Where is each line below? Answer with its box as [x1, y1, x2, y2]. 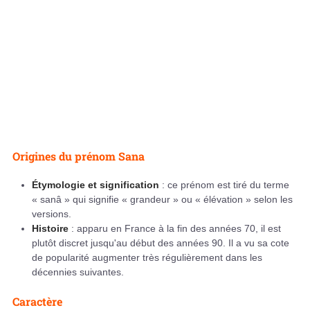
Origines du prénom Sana [12, 149, 145, 164]
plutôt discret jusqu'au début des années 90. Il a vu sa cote [32, 237, 289, 249]
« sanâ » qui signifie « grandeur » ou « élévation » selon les [32, 194, 293, 206]
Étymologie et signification [32, 179, 162, 191]
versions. [32, 208, 71, 220]
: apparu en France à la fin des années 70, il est [71, 223, 281, 235]
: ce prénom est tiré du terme [162, 179, 289, 191]
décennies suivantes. [32, 266, 127, 278]
